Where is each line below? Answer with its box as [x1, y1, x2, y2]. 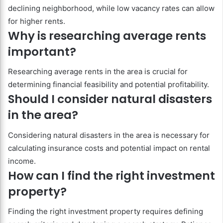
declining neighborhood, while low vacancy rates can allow [8, 3, 215, 13]
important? [8, 43, 76, 60]
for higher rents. [8, 16, 65, 26]
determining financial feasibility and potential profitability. [8, 80, 209, 90]
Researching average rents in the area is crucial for [8, 67, 188, 77]
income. [8, 156, 36, 166]
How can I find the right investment [8, 167, 215, 184]
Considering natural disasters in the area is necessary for [8, 130, 210, 140]
